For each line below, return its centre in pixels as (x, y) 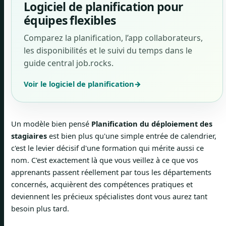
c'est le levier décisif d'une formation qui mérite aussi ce (107, 148)
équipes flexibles (70, 20)
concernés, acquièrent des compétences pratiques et (102, 184)
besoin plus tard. (40, 208)
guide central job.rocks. (69, 63)
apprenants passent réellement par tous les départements (111, 172)
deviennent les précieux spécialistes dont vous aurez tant (109, 196)
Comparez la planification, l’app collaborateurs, (113, 38)
